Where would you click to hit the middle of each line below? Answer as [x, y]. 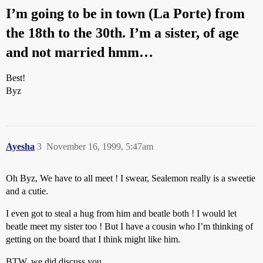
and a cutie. [27, 191]
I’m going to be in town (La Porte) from [125, 14]
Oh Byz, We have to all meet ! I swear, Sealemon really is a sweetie [131, 178]
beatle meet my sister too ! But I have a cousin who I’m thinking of [129, 226]
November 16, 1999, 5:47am [100, 146]
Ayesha [20, 146]
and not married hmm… [80, 52]
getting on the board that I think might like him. [93, 239]
